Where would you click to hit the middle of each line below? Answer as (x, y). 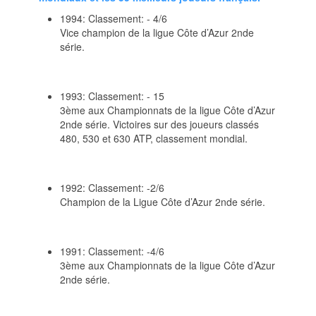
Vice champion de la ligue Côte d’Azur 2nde (157, 32)
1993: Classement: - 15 (112, 96)
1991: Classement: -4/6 (112, 251)
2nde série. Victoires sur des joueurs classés (159, 124)
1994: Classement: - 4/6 (114, 18)
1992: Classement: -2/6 (112, 187)
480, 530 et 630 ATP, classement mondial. (154, 138)
